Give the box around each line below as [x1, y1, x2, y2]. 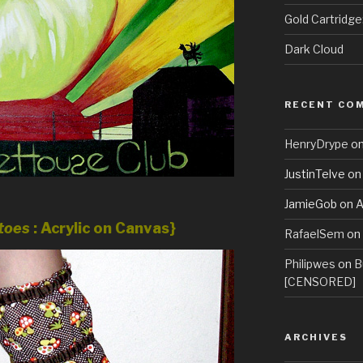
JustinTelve [284, 167, 345, 181]
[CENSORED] [284, 275, 356, 289]
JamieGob [284, 197, 337, 211]
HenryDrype [284, 137, 348, 152]
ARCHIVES [284, 331, 348, 344]
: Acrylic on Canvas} [30, 220, 177, 237]
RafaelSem [284, 227, 344, 241]
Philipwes [284, 257, 335, 271]
